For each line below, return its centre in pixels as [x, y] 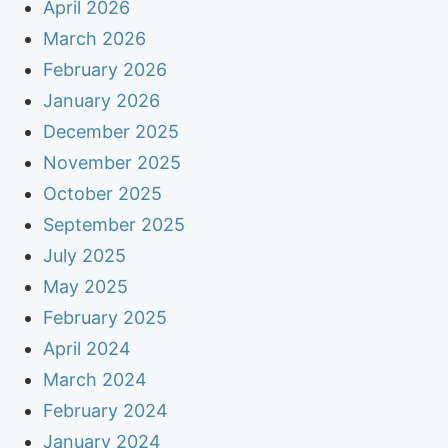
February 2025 [105, 317]
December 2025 [111, 131]
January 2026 [102, 100]
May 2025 [86, 286]
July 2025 [85, 255]
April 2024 [87, 348]
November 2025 [112, 162]
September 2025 [114, 224]
